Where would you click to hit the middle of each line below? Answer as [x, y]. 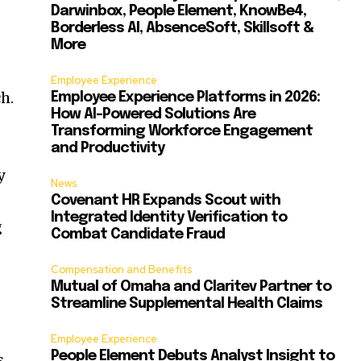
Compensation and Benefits [122, 270]
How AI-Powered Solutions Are [154, 115]
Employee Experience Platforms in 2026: [186, 98]
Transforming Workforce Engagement [182, 132]
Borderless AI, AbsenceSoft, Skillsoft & [183, 29]
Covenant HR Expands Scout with [166, 201]
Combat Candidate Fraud [138, 235]
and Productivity [108, 149]
